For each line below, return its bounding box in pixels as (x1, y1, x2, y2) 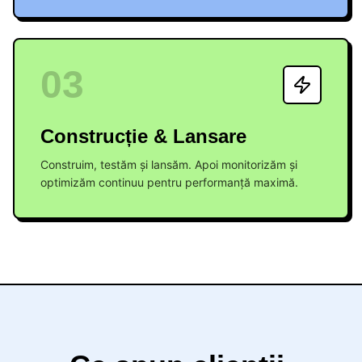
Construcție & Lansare (40, 125, 246, 147)
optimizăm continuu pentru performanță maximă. (40, 175, 298, 189)
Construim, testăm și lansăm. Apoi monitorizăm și (40, 158, 297, 171)
